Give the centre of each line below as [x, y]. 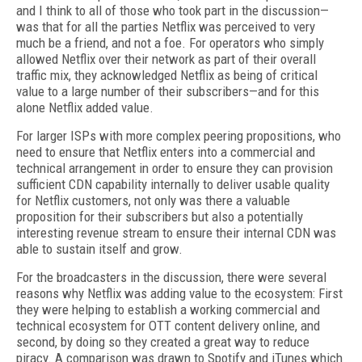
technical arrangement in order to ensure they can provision [175, 168]
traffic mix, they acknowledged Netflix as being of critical [167, 75]
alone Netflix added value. [85, 107]
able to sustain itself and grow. [99, 249]
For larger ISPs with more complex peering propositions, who [179, 136]
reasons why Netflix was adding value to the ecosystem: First [179, 293]
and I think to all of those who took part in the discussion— [173, 11]
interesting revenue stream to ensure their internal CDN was [176, 233]
